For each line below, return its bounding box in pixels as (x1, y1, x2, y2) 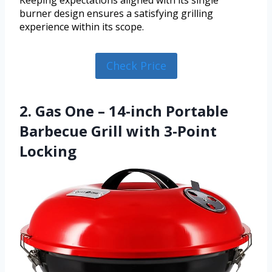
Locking (19, 140, 76, 161)
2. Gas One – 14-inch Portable (19, 100, 228, 121)
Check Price (106, 58, 166, 73)
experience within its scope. (19, 20, 144, 34)
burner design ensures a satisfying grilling (19, 7, 213, 21)
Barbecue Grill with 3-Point (19, 120, 217, 141)
